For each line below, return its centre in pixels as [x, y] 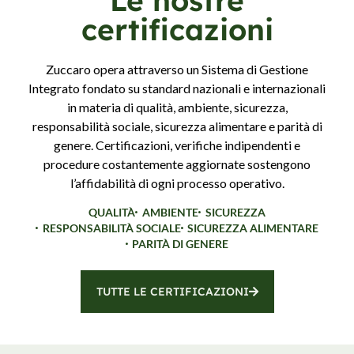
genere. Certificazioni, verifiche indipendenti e [177, 145]
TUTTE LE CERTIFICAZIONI [172, 291]
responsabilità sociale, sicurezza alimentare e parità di [177, 126]
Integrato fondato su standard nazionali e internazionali [177, 88]
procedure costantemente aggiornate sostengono [177, 164]
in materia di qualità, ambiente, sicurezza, [177, 107]
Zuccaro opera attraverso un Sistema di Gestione [177, 70]
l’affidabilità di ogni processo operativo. [177, 183]
